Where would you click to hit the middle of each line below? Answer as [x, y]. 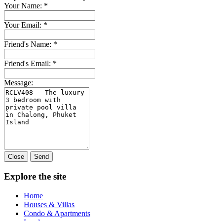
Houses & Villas [49, 204]
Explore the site [35, 177]
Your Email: [24, 25]
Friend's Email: [28, 64]
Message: [18, 83]
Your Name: [24, 6]
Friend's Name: [29, 44]
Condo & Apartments [57, 213]
